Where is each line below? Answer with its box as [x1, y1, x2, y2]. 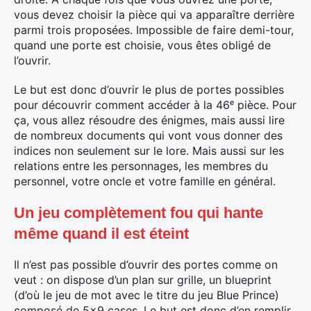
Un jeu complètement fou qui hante [14, 203, 263, 221]
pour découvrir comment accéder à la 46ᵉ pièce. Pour [14, 97, 296, 112]
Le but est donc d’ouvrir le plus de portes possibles [14, 82, 284, 96]
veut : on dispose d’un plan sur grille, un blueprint [14, 272, 271, 287]
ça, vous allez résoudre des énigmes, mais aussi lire [14, 112, 285, 127]
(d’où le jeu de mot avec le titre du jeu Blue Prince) [14, 287, 279, 302]
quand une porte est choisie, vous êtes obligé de [14, 37, 271, 52]
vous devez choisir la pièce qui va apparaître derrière [14, 7, 294, 22]
